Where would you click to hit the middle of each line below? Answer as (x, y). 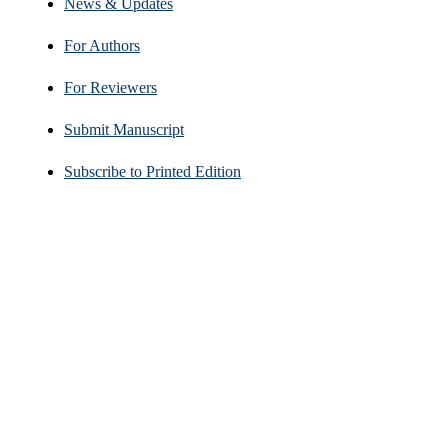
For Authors (102, 45)
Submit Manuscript (124, 129)
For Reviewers (110, 87)
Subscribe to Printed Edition (152, 171)
